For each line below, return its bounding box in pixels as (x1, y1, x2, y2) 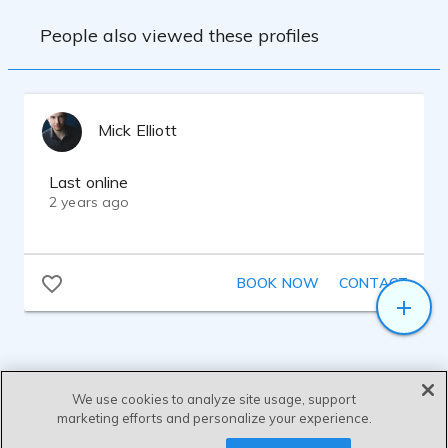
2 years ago (49, 193, 130, 211)
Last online (49, 172, 129, 192)
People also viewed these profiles (40, 23, 319, 47)
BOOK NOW (236, 274, 319, 292)
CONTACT (339, 274, 408, 292)
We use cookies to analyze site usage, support (72, 391, 357, 407)
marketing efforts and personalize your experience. (56, 410, 372, 426)
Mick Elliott (98, 120, 177, 140)
